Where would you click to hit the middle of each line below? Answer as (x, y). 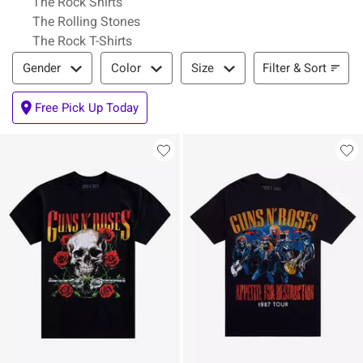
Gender (42, 68)
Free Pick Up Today (87, 108)
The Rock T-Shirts (82, 41)
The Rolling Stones (86, 21)
